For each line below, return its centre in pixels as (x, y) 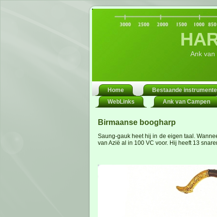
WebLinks (121, 102)
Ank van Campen (186, 102)
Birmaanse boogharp (137, 123)
